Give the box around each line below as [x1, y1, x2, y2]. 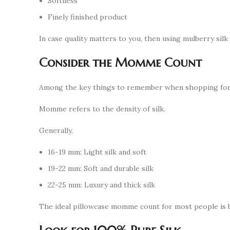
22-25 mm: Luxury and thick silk [48, 180, 155, 190]
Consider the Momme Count [39, 55, 202, 71]
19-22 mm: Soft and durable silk [48, 164, 154, 174]
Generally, [39, 126, 73, 136]
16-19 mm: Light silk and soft [48, 147, 146, 157]
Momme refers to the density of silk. [39, 104, 165, 114]
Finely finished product [48, 12, 127, 22]
